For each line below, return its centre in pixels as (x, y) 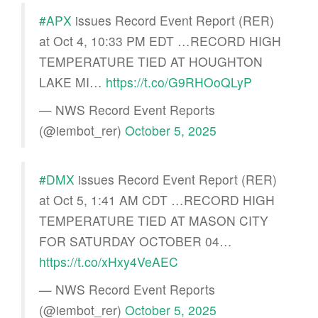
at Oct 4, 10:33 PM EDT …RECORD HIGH (160, 40)
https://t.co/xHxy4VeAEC (109, 261)
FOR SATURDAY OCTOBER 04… (136, 241)
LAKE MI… (72, 82)
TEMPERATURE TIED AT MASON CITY (154, 220)
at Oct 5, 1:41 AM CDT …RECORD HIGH (157, 199)
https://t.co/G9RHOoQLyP (179, 82)
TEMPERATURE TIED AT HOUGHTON (151, 61)
